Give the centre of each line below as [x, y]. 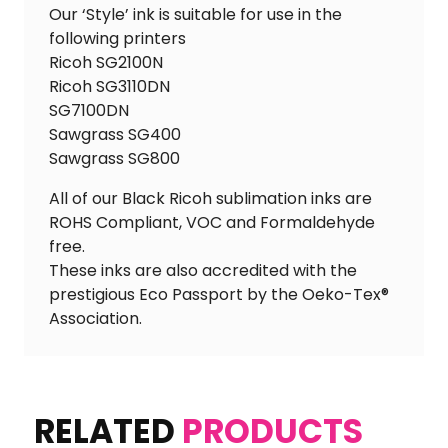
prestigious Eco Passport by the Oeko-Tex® [219, 295]
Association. [95, 319]
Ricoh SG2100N [106, 63]
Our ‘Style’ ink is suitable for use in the [195, 15]
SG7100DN [89, 111]
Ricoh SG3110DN [109, 87]
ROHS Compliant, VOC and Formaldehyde [212, 223]
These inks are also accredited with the [203, 271]
